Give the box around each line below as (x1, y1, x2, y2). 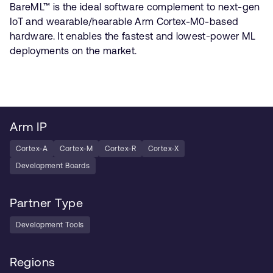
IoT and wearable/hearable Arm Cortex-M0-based (10, 15, 239, 27)
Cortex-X (148, 144, 179, 153)
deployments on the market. (10, 44, 137, 56)
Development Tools (16, 220, 84, 229)
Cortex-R (105, 144, 136, 153)
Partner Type (10, 195, 83, 210)
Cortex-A (16, 144, 48, 153)
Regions (10, 254, 55, 269)
